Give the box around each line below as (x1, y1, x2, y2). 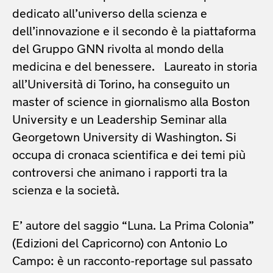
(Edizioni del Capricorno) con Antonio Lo (12, 238, 227, 250)
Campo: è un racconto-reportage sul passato (12, 255, 252, 268)
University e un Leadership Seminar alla (12, 114, 227, 127)
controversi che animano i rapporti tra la (12, 167, 227, 180)
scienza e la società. (12, 185, 119, 197)
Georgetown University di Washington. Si (12, 132, 236, 144)
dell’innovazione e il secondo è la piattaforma (12, 26, 256, 38)
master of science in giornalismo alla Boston (12, 96, 250, 109)
